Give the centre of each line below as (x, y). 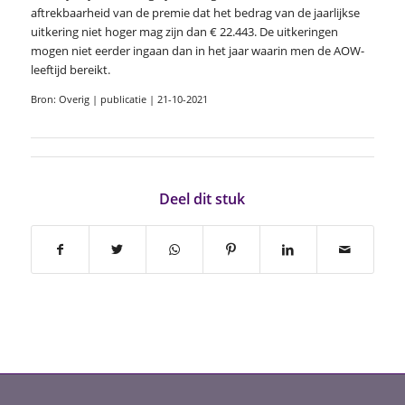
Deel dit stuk (202, 198)
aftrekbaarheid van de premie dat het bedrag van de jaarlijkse (195, 12)
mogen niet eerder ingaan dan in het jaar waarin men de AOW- (197, 50)
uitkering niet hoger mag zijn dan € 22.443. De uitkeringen (184, 31)
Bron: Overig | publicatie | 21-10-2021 (119, 99)
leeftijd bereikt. (70, 69)
